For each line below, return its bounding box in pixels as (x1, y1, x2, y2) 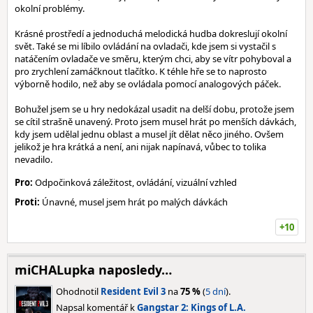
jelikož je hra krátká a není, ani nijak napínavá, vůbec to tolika (15, 140, 266, 153)
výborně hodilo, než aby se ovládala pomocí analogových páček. (15, 78, 281, 90)
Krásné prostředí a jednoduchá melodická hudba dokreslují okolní (15, 27, 287, 40)
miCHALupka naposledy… (15, 261, 172, 278)
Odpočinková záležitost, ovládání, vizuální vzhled (33, 176, 237, 189)
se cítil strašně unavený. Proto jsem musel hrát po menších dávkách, (15, 115, 296, 128)
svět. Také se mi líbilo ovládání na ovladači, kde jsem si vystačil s (15, 40, 276, 52)
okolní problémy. (15, 2, 85, 15)
